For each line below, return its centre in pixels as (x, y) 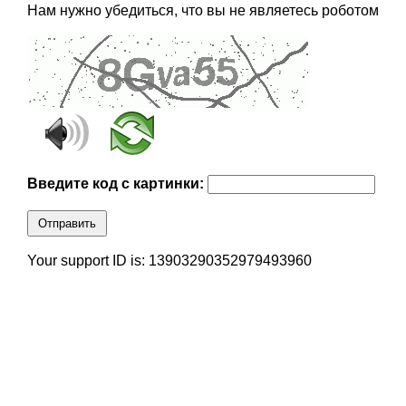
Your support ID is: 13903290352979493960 (169, 261)
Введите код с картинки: (117, 184)
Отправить (67, 224)
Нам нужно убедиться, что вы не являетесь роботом (203, 11)
